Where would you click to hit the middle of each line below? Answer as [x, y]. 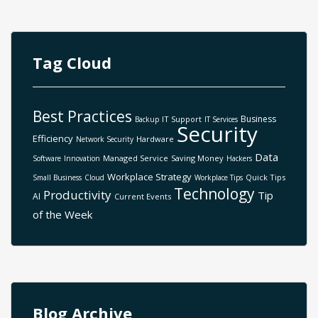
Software [47, 158]
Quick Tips [265, 177]
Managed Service [136, 158]
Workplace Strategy [149, 176]
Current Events [143, 196]
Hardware [155, 138]
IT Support [182, 119]
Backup [147, 119]
